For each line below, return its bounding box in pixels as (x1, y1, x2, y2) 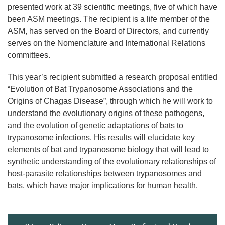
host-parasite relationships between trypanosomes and (8, 169, 202, 178)
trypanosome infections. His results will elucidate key (8, 133, 195, 142)
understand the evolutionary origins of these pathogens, (8, 109, 204, 118)
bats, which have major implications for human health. (8, 181, 198, 190)
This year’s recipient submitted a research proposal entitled (8, 73, 217, 81)
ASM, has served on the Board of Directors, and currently (8, 27, 209, 35)
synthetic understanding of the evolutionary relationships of (8, 157, 216, 166)
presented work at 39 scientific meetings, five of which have (8, 3, 217, 11)
